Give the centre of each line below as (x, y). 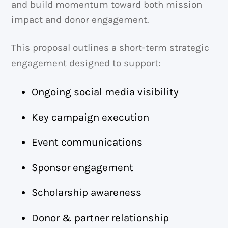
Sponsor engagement (83, 167)
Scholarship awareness (87, 193)
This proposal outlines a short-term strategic (110, 48)
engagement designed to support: (86, 63)
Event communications (87, 142)
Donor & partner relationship (101, 218)
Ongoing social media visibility (105, 92)
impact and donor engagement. (80, 20)
